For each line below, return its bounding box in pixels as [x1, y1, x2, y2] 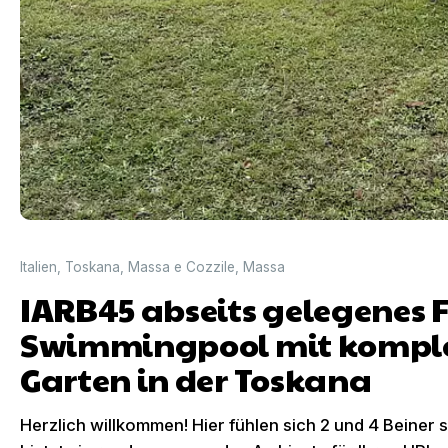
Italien [20, 259, 57, 275]
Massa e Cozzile [128, 259, 235, 275]
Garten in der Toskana [20, 356, 372, 401]
